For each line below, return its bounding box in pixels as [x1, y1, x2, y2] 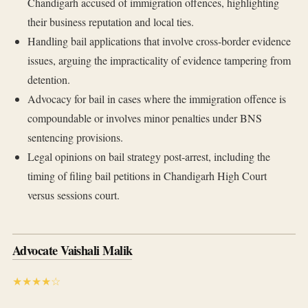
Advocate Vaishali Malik [12, 241, 133, 260]
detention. [27, 72, 70, 87]
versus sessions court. [27, 188, 120, 203]
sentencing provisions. [27, 130, 123, 145]
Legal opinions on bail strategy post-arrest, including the [27, 149, 270, 164]
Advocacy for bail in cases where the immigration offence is [27, 91, 286, 107]
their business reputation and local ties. [27, 14, 194, 30]
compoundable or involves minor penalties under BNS [27, 111, 262, 126]
